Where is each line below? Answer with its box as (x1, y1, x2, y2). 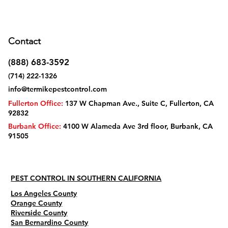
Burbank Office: (8, 122, 61, 131)
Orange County (11, 198, 63, 208)
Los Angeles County (11, 189, 77, 198)
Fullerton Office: (8, 98, 63, 108)
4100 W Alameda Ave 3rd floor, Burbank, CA (61, 122, 213, 131)
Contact (8, 35, 41, 47)
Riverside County (11, 208, 68, 218)
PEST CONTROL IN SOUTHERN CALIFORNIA (11, 174, 162, 183)
